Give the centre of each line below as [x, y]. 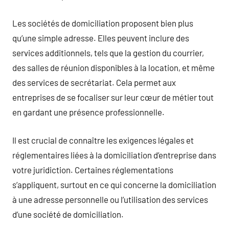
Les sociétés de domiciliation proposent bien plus [103, 23]
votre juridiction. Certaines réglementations [93, 169]
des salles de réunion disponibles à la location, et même [113, 67]
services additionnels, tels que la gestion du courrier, [108, 53]
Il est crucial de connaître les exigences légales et [103, 140]
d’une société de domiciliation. [68, 214]
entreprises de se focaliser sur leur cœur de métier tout [113, 97]
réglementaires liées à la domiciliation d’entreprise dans [114, 155]
